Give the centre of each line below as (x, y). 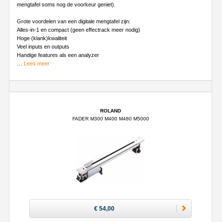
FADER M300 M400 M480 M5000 (111, 118)
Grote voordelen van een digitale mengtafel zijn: (74, 21)
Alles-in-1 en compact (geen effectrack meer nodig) (79, 29)
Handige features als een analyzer (58, 55)
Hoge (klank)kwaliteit (42, 38)
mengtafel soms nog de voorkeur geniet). (66, 4)
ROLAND (111, 111)
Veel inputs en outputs (43, 46)
